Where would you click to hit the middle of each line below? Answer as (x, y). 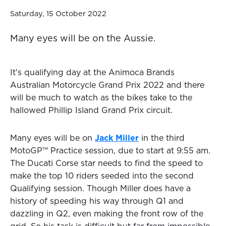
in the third (162, 138)
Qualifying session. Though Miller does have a (100, 189)
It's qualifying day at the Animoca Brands (92, 73)
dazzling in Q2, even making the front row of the (107, 214)
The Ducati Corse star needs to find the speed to (106, 164)
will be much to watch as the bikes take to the (101, 98)
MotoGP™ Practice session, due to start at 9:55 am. (110, 151)
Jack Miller (117, 138)
